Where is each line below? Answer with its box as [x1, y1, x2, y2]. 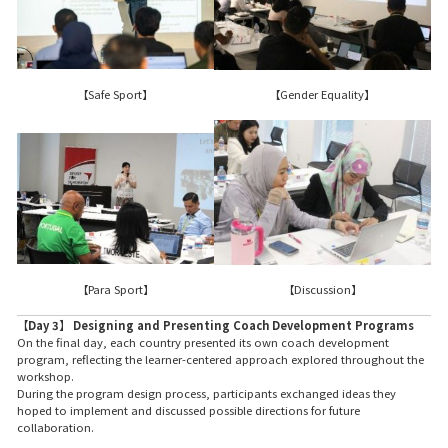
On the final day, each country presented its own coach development [16, 333, 389, 350]
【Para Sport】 [76, 281, 154, 298]
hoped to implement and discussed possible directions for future [16, 401, 360, 418]
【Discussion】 [282, 281, 362, 298]
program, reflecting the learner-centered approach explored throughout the [16, 350, 424, 367]
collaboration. [16, 418, 94, 435]
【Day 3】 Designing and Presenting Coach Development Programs [16, 316, 414, 333]
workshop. [16, 367, 74, 384]
